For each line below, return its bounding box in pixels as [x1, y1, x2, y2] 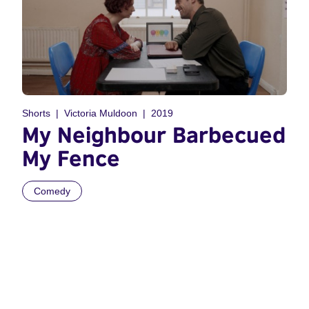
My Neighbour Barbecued [22, 121, 286, 148]
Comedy [34, 186, 70, 197]
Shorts [22, 108, 50, 119]
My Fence [22, 145, 120, 172]
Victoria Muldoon [64, 108, 137, 119]
